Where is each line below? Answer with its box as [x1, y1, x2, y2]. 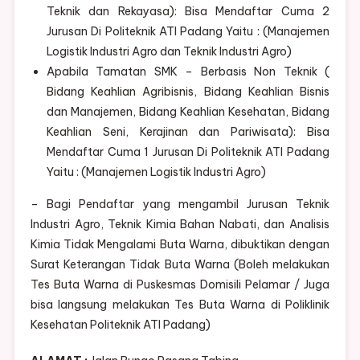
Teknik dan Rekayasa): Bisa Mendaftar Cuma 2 [46, 4, 330, 19]
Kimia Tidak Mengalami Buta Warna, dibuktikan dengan [30, 237, 330, 252]
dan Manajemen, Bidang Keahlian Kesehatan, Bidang [46, 104, 330, 120]
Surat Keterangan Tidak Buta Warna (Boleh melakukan [30, 257, 330, 272]
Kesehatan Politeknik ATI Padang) [30, 317, 211, 333]
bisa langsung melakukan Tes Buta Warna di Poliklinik [30, 297, 330, 313]
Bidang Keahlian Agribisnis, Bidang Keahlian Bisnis [46, 84, 330, 100]
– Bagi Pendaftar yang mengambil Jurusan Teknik [30, 197, 330, 212]
